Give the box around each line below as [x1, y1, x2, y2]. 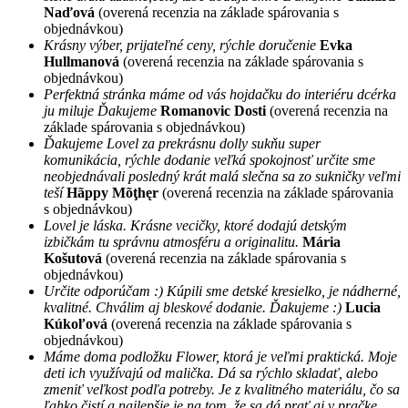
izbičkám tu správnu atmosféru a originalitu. [44, 234, 299, 250]
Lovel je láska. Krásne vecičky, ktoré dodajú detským [44, 218, 347, 234]
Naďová [44, 5, 95, 21]
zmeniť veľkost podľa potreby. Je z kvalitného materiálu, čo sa [44, 382, 400, 398]
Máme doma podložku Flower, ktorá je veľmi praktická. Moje [44, 349, 397, 365]
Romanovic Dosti [160, 103, 266, 119]
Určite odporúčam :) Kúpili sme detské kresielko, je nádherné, [44, 283, 401, 300]
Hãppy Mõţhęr [66, 185, 158, 201]
